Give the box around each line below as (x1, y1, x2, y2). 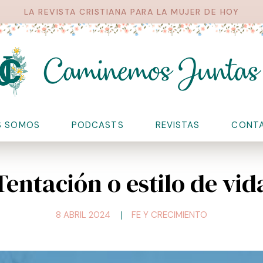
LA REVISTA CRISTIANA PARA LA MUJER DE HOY (23, 6, 240, 17)
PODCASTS (71, 119, 124, 131)
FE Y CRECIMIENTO (131, 209, 207, 221)
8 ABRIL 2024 (56, 209, 110, 221)
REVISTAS (155, 119, 200, 131)
